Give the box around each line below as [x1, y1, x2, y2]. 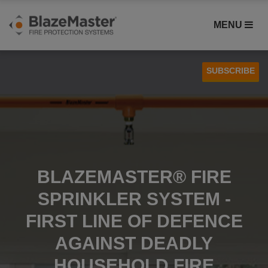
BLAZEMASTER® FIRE [36, 167, 232, 187]
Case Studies [9, 104, 60, 114]
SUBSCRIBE [206, 66, 255, 75]
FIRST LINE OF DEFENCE [25, 211, 243, 231]
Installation [9, 123, 50, 132]
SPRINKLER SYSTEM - [37, 189, 231, 209]
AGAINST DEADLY [55, 233, 213, 253]
